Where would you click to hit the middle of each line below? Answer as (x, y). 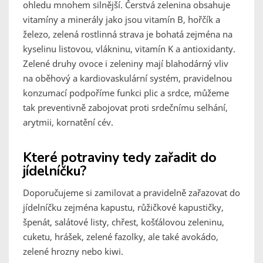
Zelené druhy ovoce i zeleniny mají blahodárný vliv (126, 64)
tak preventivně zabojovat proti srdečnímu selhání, (125, 108)
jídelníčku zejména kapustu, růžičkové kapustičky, (123, 208)
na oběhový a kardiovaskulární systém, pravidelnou (127, 78)
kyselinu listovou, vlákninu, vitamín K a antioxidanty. (129, 49)
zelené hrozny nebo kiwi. (74, 252)
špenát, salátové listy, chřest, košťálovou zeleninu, (124, 222)
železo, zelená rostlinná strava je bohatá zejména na (128, 34)
